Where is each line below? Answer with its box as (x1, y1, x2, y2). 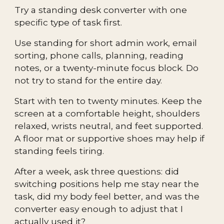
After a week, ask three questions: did (14, 166, 179, 176)
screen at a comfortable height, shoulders (14, 108, 200, 118)
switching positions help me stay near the (14, 178, 199, 189)
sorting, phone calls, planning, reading (14, 50, 184, 60)
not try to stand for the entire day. (14, 75, 162, 85)
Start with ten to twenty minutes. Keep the (14, 95, 202, 106)
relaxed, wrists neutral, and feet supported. (14, 120, 203, 131)
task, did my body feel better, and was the (14, 191, 200, 201)
